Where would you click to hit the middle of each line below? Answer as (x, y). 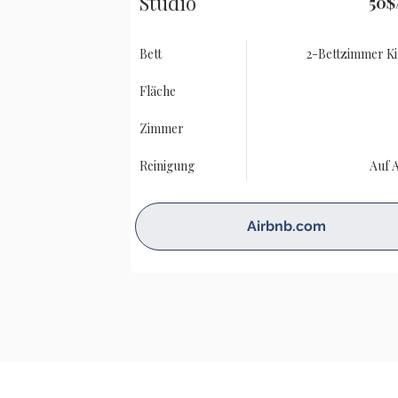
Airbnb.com (286, 226)
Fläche (158, 91)
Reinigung (167, 166)
